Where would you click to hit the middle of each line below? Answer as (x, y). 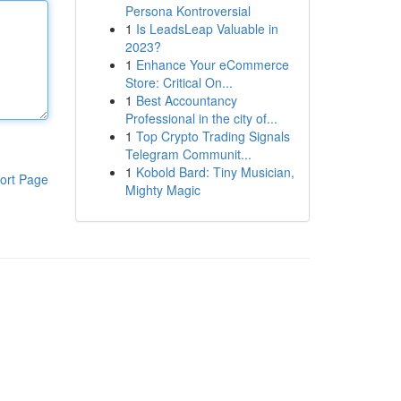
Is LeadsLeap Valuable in (207, 29)
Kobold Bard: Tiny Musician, (215, 172)
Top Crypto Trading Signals (213, 136)
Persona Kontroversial (188, 11)
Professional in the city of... (201, 118)
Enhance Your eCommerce (212, 64)
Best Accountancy (186, 100)
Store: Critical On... (179, 82)
